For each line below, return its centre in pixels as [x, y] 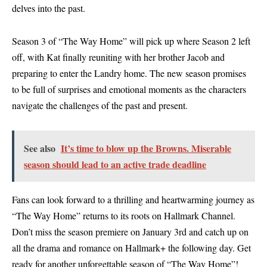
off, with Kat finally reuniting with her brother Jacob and [118, 57]
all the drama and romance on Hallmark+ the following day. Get [131, 247]
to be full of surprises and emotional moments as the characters [129, 89]
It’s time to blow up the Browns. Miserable [146, 148]
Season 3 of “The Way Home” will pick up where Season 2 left [131, 41]
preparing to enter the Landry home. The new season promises [129, 73]
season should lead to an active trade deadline [115, 164]
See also [40, 148]
